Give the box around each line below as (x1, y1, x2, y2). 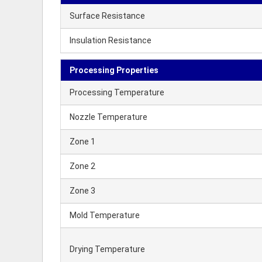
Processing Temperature (70, 88, 164, 97)
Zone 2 (70, 161, 95, 171)
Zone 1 (70, 137, 95, 146)
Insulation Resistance (70, 36, 151, 45)
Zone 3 (70, 186, 95, 195)
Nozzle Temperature (70, 112, 147, 122)
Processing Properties (70, 65, 158, 75)
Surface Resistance (70, 11, 145, 20)
